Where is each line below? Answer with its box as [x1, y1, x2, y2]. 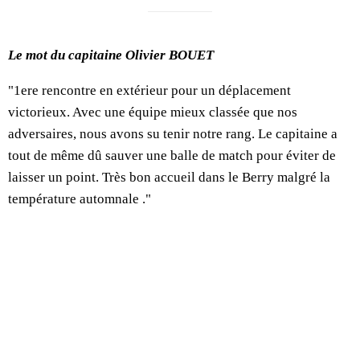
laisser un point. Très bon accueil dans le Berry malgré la [8, 169, 330, 185]
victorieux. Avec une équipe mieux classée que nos [8, 104, 297, 120]
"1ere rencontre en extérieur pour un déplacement [8, 82, 291, 98]
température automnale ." [8, 190, 151, 207]
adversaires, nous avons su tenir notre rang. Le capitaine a [8, 125, 337, 141]
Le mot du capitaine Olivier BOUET [8, 47, 214, 63]
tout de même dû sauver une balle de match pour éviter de [8, 147, 336, 163]
